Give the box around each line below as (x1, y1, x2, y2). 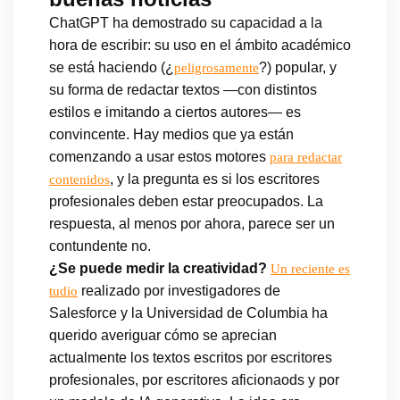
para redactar (270, 149, 342, 164)
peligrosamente (174, 60, 259, 75)
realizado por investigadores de (78, 282, 280, 298)
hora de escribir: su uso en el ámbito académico (49, 37, 351, 53)
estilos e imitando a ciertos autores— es (49, 104, 301, 120)
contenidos (49, 171, 110, 187)
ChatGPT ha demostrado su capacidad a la (49, 14, 322, 30)
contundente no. (49, 237, 151, 254)
